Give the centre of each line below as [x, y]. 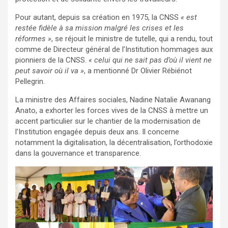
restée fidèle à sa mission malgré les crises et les [99, 28]
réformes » [33, 39]
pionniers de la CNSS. [52, 60]
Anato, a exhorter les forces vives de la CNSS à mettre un [112, 111]
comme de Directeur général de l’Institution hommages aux [114, 50]
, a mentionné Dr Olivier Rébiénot [138, 71]
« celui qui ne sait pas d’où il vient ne [150, 60]
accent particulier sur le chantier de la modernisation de [108, 121]
